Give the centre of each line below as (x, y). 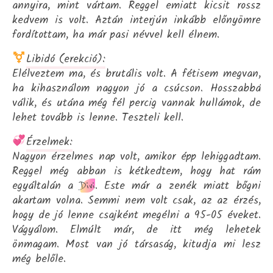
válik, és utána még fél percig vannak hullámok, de (136, 103)
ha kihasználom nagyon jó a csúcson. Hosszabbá (136, 88)
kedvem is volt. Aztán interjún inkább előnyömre (136, 20)
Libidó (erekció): (66, 59)
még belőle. (39, 259)
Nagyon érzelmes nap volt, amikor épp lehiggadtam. (136, 157)
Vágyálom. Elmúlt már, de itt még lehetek (136, 230)
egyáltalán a (46, 186)
